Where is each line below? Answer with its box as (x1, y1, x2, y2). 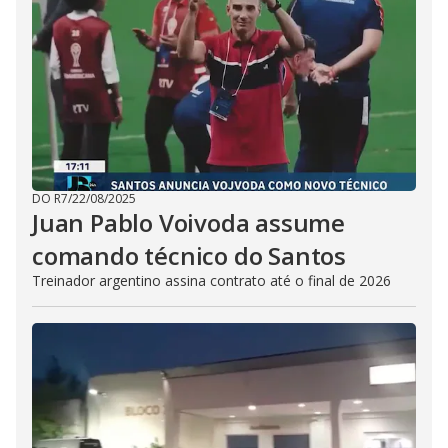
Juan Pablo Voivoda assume (32, 206, 345, 239)
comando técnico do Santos (32, 239, 346, 272)
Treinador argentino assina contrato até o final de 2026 (32, 271, 391, 290)
